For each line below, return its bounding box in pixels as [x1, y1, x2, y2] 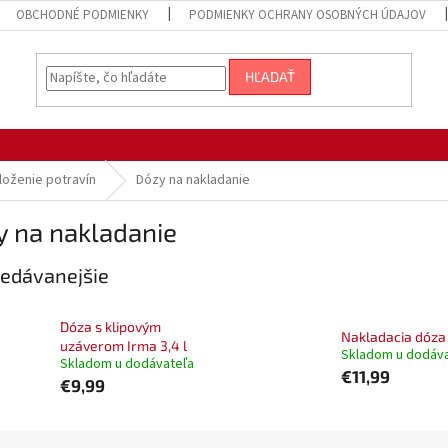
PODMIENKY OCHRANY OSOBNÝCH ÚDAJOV [189, 6, 427, 24]
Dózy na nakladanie [136, 170, 250, 190]
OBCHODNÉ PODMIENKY [16, 6, 150, 24]
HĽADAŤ [245, 68, 296, 86]
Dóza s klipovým [60, 318, 161, 336]
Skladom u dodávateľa [60, 354, 194, 375]
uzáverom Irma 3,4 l [60, 337, 187, 355]
